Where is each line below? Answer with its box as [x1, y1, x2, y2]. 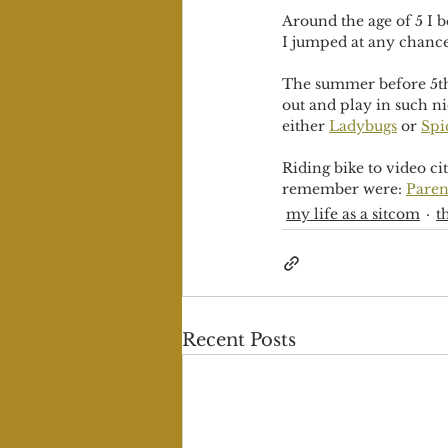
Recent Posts [182, 329, 296, 351]
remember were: [282, 180, 406, 198]
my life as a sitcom [286, 205, 420, 223]
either [282, 117, 329, 135]
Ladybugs [329, 117, 397, 135]
